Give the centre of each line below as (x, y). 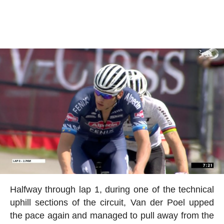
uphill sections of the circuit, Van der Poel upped (112, 203)
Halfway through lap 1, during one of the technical (112, 190)
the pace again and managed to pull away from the (112, 216)
